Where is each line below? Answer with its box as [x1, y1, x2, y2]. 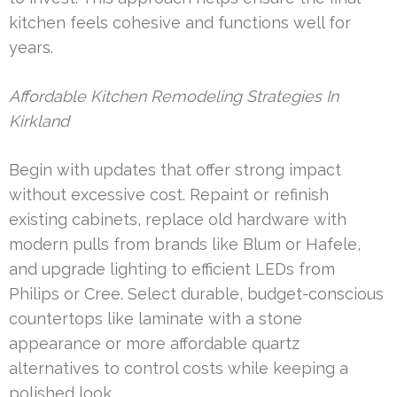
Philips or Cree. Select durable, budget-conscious [9, 284, 384, 303]
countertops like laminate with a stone [9, 308, 302, 328]
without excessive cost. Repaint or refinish [9, 184, 329, 204]
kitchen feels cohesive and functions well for [9, 12, 351, 32]
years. [9, 37, 53, 57]
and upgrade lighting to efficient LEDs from [9, 259, 335, 278]
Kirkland [9, 111, 69, 130]
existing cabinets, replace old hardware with [9, 209, 346, 229]
